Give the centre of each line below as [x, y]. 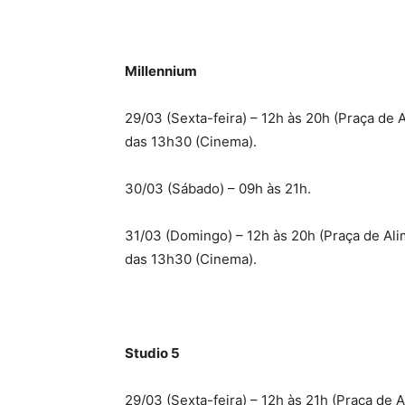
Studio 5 [152, 353]
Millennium [161, 71]
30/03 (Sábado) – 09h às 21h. [218, 188]
